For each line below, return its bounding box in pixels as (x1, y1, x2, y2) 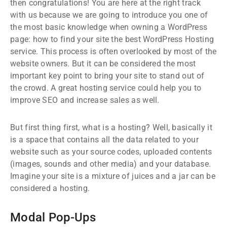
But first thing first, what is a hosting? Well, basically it (10, 122, 212, 132)
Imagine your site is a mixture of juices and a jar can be (10, 171, 216, 181)
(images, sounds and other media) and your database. (10, 159, 211, 169)
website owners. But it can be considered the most (10, 58, 196, 68)
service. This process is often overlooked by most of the (10, 46, 217, 56)
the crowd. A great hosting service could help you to (10, 83, 202, 93)
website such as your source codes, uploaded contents (10, 146, 212, 157)
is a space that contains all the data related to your (10, 134, 199, 144)
